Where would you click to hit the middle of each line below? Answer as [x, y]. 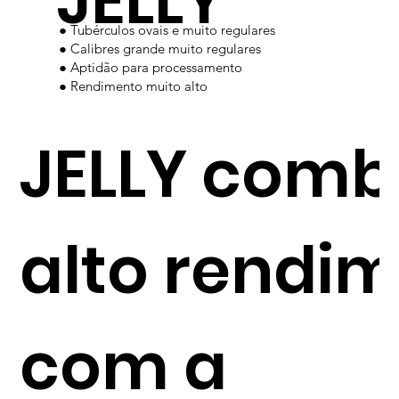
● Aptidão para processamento [150, 67]
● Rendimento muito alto [133, 85]
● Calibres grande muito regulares [159, 48]
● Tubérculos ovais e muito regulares [167, 29]
